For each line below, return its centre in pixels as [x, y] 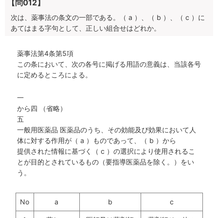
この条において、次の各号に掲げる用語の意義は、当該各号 [109, 64]
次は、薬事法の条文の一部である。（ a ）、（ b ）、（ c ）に [108, 18]
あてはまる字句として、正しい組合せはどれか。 [86, 28]
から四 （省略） [42, 109]
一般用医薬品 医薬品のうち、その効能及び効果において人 [107, 130]
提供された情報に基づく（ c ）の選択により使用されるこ [106, 151]
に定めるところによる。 [54, 75]
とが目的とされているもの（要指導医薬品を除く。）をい [106, 162]
